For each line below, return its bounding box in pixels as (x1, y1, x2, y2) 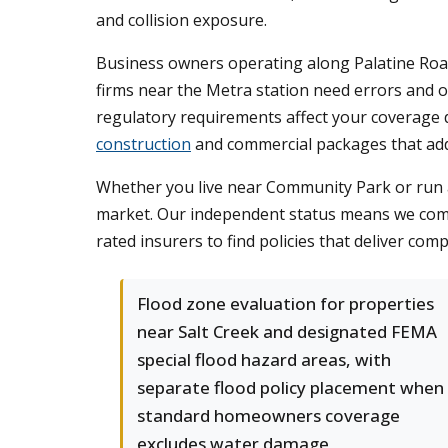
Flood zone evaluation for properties (137, 292, 434, 315)
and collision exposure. (96, 9, 267, 31)
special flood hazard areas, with (137, 348, 391, 371)
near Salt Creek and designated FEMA (137, 320, 437, 343)
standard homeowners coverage (137, 404, 400, 427)
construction (96, 133, 191, 155)
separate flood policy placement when (137, 376, 444, 399)
